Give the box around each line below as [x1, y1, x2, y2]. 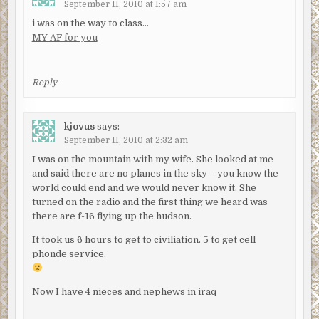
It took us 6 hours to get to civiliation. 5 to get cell [31, 234, 256, 246]
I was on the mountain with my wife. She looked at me [31, 154, 273, 165]
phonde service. [31, 249, 106, 260]
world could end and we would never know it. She [31, 182, 256, 194]
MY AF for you [31, 31, 98, 43]
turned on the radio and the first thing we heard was [31, 197, 268, 208]
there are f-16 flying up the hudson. [31, 211, 192, 222]
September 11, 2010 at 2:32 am [63, 135, 188, 146]
